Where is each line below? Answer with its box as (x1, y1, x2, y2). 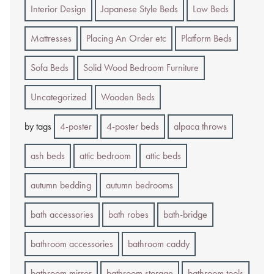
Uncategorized (31, 90, 86, 103)
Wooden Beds (101, 90, 155, 103)
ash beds (31, 149, 65, 162)
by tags (24, 119, 51, 133)
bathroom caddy (128, 237, 190, 250)
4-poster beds (106, 119, 159, 133)
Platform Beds (181, 31, 232, 45)
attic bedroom (80, 149, 131, 162)
